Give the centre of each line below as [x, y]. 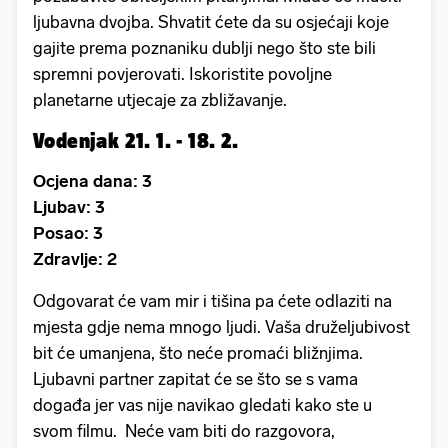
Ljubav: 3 [69, 207]
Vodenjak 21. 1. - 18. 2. [136, 140]
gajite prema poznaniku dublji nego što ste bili [204, 48]
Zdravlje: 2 [75, 259]
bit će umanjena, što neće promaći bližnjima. [198, 353]
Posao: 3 [68, 233]
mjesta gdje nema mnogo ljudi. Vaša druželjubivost [221, 327]
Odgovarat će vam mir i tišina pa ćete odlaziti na [212, 301]
